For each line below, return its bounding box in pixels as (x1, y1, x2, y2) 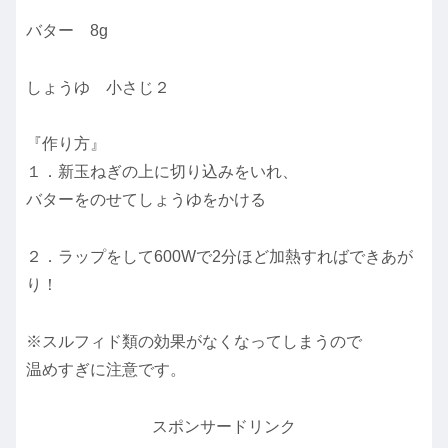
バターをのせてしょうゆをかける (26, 191, 266, 209)
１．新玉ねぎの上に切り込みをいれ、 (26, 163, 298, 181)
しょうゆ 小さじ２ (26, 78, 170, 96)
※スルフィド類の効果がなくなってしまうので (26, 333, 362, 351)
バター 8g (26, 21, 108, 39)
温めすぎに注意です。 (26, 361, 186, 379)
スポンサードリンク (152, 417, 296, 435)
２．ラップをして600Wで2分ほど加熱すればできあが (26, 248, 413, 266)
